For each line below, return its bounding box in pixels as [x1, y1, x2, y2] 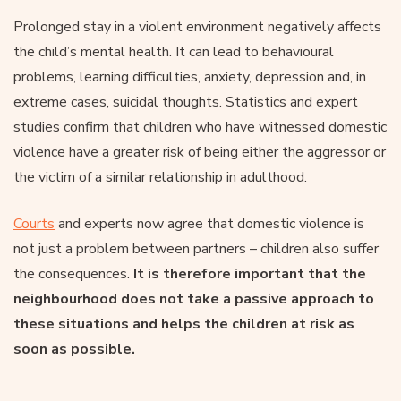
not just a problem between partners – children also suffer [13, 238, 379, 259]
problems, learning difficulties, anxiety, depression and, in [13, 66, 366, 87]
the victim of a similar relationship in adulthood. [13, 166, 307, 187]
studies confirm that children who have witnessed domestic [13, 116, 387, 137]
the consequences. [13, 263, 133, 284]
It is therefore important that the [133, 263, 366, 284]
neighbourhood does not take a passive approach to [13, 288, 374, 309]
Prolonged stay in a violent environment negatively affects [13, 16, 381, 37]
